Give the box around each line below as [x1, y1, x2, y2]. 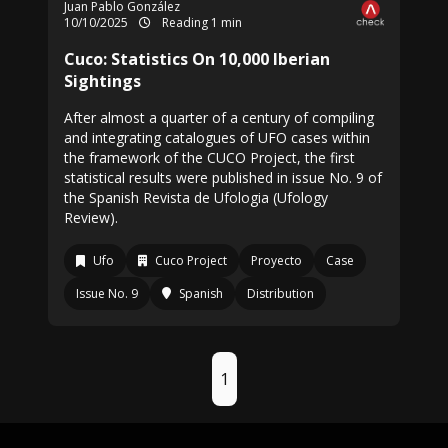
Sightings [64, 70, 141, 92]
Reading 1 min [159, 14, 242, 31]
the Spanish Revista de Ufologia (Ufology [64, 188, 328, 207]
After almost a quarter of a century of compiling [64, 108, 374, 127]
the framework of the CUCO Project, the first [64, 148, 355, 167]
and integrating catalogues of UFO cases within [64, 128, 370, 147]
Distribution [247, 285, 314, 302]
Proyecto [251, 252, 302, 269]
